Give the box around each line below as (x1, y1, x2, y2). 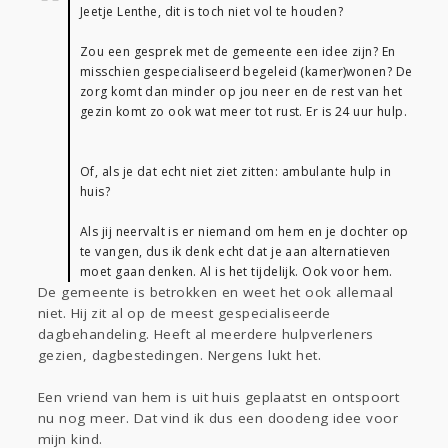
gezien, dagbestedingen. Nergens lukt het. (38, 346, 322, 365)
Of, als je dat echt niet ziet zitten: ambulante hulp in (80, 163, 392, 181)
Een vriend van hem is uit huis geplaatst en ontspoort (38, 388, 400, 407)
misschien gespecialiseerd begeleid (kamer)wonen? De (80, 63, 413, 81)
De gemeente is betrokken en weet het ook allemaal (38, 283, 394, 302)
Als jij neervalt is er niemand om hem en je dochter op (80, 223, 409, 241)
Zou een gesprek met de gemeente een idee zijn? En (80, 43, 396, 61)
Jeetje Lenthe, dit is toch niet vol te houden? (80, 3, 344, 21)
